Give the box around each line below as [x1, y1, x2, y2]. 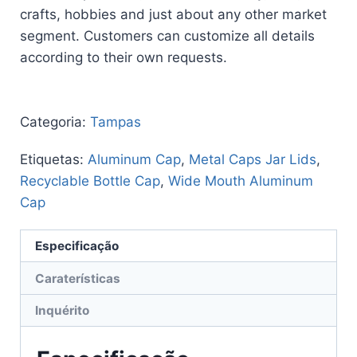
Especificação [35, 238, 120, 254]
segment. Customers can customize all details [20, 27, 315, 44]
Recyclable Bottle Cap [20, 172, 160, 189]
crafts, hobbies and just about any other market [20, 6, 327, 22]
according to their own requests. [20, 49, 227, 65]
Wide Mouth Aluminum [168, 172, 313, 189]
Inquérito [35, 303, 90, 318]
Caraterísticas [35, 270, 121, 286]
